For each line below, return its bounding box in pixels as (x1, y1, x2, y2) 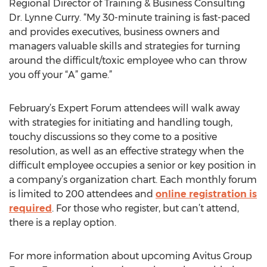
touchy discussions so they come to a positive (9, 131, 217, 142)
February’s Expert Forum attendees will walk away (9, 103, 240, 114)
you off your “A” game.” (9, 69, 112, 80)
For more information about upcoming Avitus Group (9, 250, 252, 262)
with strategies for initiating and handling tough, (9, 117, 232, 128)
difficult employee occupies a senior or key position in (9, 160, 256, 171)
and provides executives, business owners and (9, 26, 220, 38)
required (9, 203, 52, 214)
